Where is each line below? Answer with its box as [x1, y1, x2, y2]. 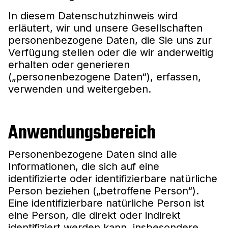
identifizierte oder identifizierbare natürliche [8, 172, 217, 185]
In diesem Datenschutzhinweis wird [8, 9, 178, 22]
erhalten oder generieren [8, 58, 130, 71]
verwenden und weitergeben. [8, 82, 151, 95]
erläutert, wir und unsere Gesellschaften [8, 21, 203, 34]
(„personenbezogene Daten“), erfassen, [8, 70, 201, 83]
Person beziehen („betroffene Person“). [8, 184, 199, 197]
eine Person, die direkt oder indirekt [8, 209, 181, 221]
